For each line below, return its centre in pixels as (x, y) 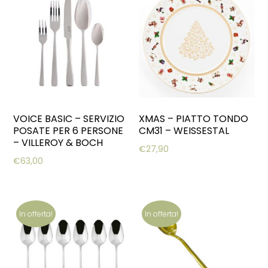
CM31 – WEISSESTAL (184, 131)
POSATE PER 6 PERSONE (68, 131)
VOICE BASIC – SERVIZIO (69, 119)
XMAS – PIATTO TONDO (194, 119)
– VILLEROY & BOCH (58, 143)
